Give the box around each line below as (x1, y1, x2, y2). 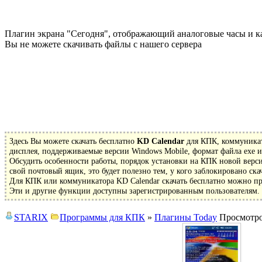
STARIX (14, 212, 48, 222)
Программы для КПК (60, 212, 145, 222)
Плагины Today (154, 212, 217, 222)
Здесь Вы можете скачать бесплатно (9, 136, 137, 146)
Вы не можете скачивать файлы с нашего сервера (5, 39, 202, 49)
